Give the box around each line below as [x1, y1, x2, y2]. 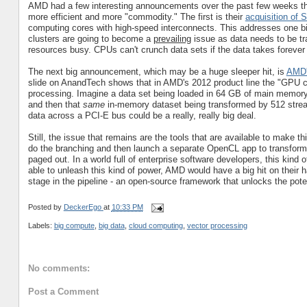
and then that [27, 99, 83, 110]
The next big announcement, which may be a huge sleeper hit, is [27, 66, 286, 77]
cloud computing [128, 221, 183, 230]
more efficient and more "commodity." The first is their [27, 12, 245, 23]
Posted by [27, 203, 64, 212]
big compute [53, 221, 95, 230]
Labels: [27, 221, 54, 230]
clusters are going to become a [27, 34, 153, 45]
